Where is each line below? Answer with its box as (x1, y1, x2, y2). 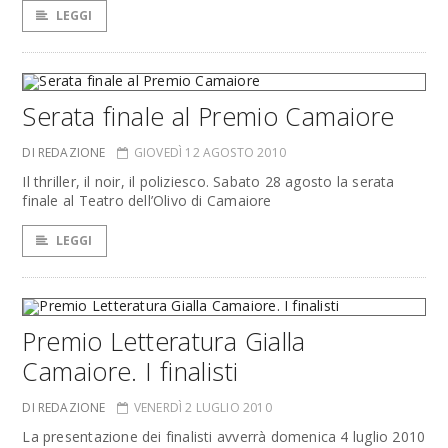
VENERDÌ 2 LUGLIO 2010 (133, 399, 272, 416)
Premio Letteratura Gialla (22, 324, 306, 358)
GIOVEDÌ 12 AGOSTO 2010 (133, 144, 286, 161)
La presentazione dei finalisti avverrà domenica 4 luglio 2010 (22, 427, 426, 446)
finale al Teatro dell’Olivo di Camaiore (22, 191, 272, 210)
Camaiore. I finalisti (22, 354, 239, 388)
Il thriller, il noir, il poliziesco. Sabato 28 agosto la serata (22, 172, 395, 191)
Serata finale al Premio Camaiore (22, 99, 395, 133)
